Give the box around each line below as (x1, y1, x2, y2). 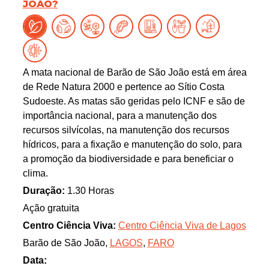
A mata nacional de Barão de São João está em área (22, 67, 247, 77)
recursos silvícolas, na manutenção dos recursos (22, 124, 229, 135)
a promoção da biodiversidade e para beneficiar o (22, 153, 234, 164)
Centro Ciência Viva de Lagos (118, 220, 246, 231)
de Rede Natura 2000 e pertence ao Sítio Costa (22, 81, 225, 92)
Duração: (22, 185, 65, 196)
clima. (22, 168, 48, 178)
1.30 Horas (64, 185, 114, 196)
